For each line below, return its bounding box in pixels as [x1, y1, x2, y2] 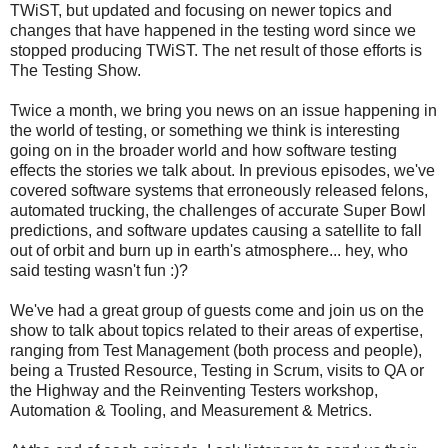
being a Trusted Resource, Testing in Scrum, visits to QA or [10, 361, 424, 379]
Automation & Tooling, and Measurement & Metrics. [10, 401, 372, 419]
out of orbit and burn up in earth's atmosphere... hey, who [10, 241, 408, 259]
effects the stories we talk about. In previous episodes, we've [10, 161, 435, 179]
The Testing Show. [10, 61, 141, 79]
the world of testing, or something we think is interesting [10, 121, 400, 139]
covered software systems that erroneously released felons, [10, 181, 428, 199]
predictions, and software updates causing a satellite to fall [10, 221, 422, 239]
